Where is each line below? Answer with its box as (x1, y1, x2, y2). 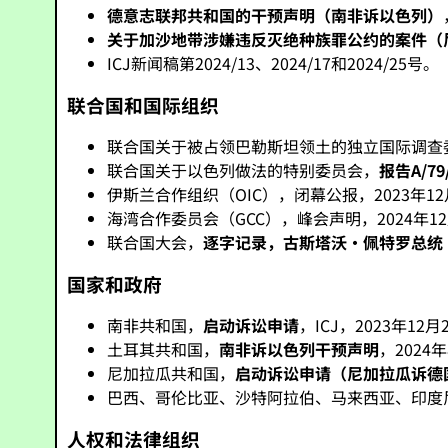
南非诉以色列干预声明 (219, 337, 380, 361)
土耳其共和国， (107, 337, 220, 361)
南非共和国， (107, 313, 204, 337)
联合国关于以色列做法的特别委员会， (107, 158, 380, 182)
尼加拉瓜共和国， (107, 361, 236, 385)
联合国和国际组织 (67, 91, 220, 118)
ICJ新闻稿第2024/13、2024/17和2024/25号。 (107, 51, 440, 75)
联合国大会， (107, 230, 204, 254)
